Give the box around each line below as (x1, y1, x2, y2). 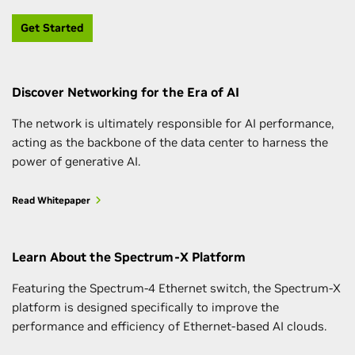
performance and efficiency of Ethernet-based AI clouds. (12, 318, 326, 334)
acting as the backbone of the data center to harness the (12, 134, 328, 150)
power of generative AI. (12, 153, 140, 169)
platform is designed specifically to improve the (12, 299, 279, 315)
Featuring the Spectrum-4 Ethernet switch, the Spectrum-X (12, 280, 341, 296)
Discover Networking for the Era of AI (12, 83, 239, 100)
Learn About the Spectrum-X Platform (12, 248, 246, 265)
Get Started (21, 20, 84, 35)
